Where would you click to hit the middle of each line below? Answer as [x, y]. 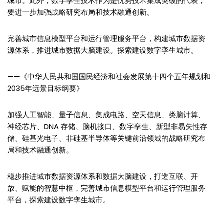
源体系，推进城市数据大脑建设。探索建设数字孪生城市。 [103, 50]
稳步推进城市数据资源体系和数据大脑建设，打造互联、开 [103, 176]
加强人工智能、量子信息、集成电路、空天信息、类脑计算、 [106, 114]
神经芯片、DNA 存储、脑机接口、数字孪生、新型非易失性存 [107, 126]
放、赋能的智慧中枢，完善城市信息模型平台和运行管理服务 [106, 188]
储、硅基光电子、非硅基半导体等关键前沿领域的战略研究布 [106, 138]
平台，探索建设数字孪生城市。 [59, 199]
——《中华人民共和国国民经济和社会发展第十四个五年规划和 [109, 76]
